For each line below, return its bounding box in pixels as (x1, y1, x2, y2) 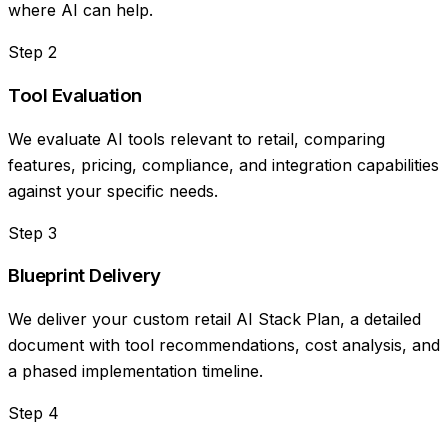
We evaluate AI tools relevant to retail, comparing (8, 128, 385, 149)
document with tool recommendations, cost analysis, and (8, 335, 440, 356)
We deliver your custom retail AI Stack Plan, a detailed (8, 309, 421, 330)
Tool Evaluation (8, 83, 142, 107)
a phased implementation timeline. (8, 361, 263, 382)
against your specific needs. (8, 180, 218, 201)
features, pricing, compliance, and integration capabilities (8, 154, 439, 175)
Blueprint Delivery (8, 264, 161, 288)
